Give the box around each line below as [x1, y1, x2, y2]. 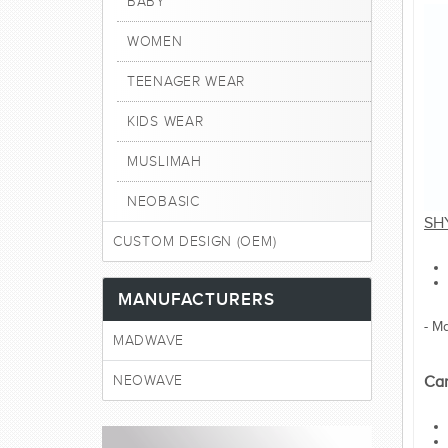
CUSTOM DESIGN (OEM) [113, 234, 277, 249]
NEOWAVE [113, 373, 183, 388]
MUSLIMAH [127, 154, 202, 169]
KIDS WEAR [127, 114, 204, 129]
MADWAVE [113, 333, 184, 348]
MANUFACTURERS [118, 290, 275, 309]
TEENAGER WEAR [127, 74, 246, 89]
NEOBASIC [127, 194, 200, 209]
